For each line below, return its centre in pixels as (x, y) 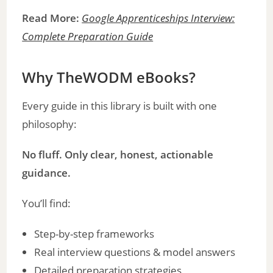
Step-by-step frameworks (94, 233)
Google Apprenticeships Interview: (158, 18)
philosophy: (50, 124)
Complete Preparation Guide (88, 36)
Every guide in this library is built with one (120, 105)
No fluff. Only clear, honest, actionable (118, 154)
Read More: (52, 18)
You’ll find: (47, 203)
